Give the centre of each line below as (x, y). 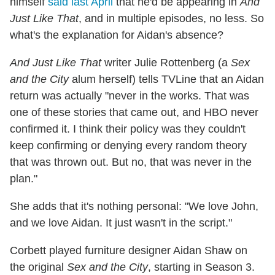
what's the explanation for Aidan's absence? (117, 35)
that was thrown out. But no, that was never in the (131, 162)
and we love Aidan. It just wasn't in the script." (121, 223)
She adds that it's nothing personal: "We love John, (134, 206)
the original (38, 267)
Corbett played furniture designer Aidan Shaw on (129, 250)
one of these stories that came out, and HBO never (134, 112)
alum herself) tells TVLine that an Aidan (166, 79)
